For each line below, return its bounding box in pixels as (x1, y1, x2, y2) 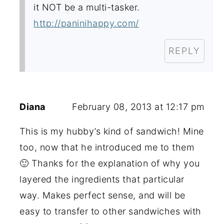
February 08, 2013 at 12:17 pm (72, 101, 204, 112)
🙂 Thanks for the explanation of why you (19, 157, 200, 168)
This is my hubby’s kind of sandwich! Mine (19, 125, 204, 136)
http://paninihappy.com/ (33, 17, 139, 28)
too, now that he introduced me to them (19, 141, 194, 152)
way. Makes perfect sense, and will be (19, 189, 185, 200)
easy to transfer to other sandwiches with (19, 205, 201, 216)
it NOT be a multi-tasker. (33, 1, 140, 12)
